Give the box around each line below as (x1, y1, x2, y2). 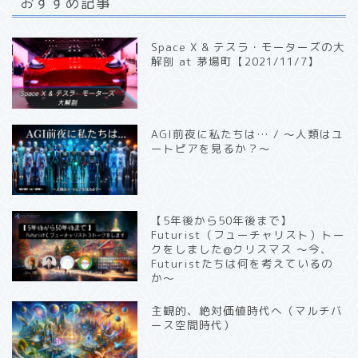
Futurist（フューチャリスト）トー (151, 226, 346, 242)
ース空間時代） (151, 316, 236, 332)
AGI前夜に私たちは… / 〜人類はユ (151, 125, 344, 141)
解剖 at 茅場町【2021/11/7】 (151, 54, 320, 70)
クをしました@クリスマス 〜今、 (151, 241, 333, 257)
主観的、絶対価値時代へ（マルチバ (151, 302, 344, 318)
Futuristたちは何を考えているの (151, 255, 334, 271)
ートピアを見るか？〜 (151, 140, 272, 156)
